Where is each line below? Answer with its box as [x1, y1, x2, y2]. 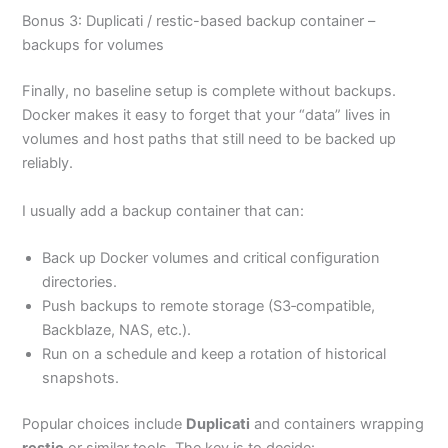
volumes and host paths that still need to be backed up [22, 130, 397, 149]
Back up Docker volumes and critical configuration [42, 248, 381, 267]
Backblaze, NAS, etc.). [42, 320, 192, 339]
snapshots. [42, 368, 120, 387]
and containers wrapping [250, 414, 425, 433]
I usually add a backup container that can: [22, 201, 305, 220]
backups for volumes [22, 36, 165, 55]
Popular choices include [22, 414, 187, 433]
